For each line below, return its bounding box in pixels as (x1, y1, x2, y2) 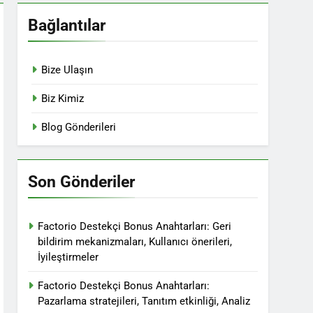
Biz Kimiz (41, 92, 85, 105)
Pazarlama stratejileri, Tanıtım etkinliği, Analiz (38, 295, 251, 307)
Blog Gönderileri (41, 121, 117, 133)
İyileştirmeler (38, 251, 99, 263)
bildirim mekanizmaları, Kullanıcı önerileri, (38, 235, 233, 248)
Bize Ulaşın (41, 64, 94, 76)
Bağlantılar (28, 15, 106, 35)
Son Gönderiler (28, 172, 136, 191)
